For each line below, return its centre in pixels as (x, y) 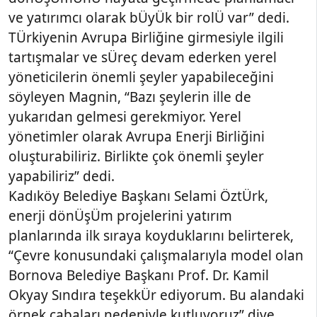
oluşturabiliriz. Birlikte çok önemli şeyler (136, 156)
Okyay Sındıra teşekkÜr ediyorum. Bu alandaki (156, 295)
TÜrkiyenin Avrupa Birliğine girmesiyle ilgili (146, 38)
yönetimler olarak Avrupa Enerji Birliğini (137, 137)
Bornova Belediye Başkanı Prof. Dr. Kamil (139, 275)
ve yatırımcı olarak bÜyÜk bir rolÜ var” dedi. (149, 18)
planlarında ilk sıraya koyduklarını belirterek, (151, 236)
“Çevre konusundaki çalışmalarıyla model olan (156, 255)
